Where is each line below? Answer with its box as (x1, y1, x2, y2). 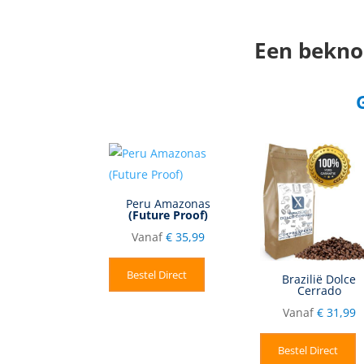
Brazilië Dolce (282, 271, 357, 287)
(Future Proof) (128, 206, 208, 223)
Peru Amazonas (125, 195, 210, 211)
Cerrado (297, 282, 341, 298)
